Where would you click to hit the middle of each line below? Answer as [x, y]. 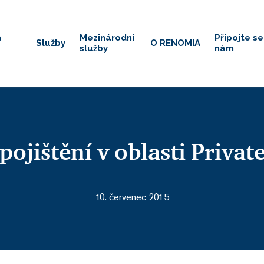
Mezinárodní [107, 38]
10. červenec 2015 [132, 197]
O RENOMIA [175, 43]
